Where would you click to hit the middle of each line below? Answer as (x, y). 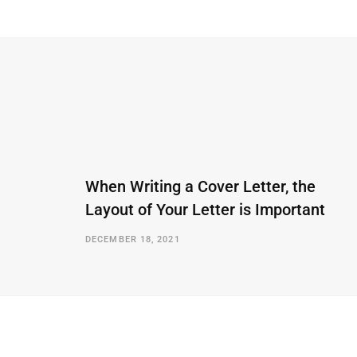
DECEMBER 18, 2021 (133, 239)
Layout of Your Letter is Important (205, 209)
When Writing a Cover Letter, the (200, 186)
